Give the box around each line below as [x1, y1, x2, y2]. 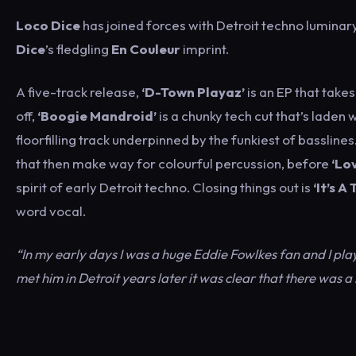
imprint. [180, 41, 229, 57]
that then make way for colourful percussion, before [16, 155, 331, 172]
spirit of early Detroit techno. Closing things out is [16, 179, 311, 195]
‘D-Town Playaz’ [141, 83, 245, 100]
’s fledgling [45, 41, 109, 57]
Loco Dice [16, 17, 80, 33]
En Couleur [109, 41, 180, 57]
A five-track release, [16, 83, 141, 100]
